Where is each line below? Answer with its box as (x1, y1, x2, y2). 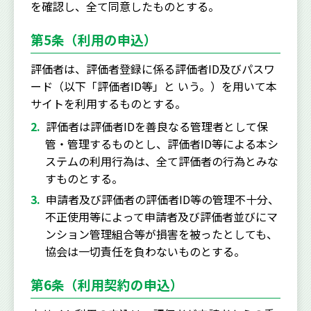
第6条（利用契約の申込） (31, 274, 183, 294)
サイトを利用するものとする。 (31, 94, 186, 112)
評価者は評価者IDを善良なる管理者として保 (46, 117, 268, 135)
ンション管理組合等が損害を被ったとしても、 (44, 225, 278, 242)
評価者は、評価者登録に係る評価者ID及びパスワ (31, 60, 275, 77)
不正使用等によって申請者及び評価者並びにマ (44, 208, 278, 225)
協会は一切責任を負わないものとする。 (44, 242, 245, 260)
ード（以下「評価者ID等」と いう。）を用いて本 (31, 77, 277, 94)
